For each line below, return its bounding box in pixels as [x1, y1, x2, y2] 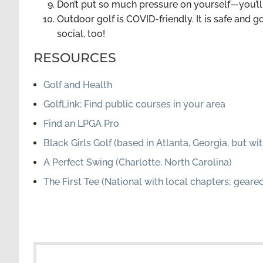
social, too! [57, 28, 105, 39]
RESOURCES [33, 50, 116, 66]
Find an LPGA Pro [43, 118, 119, 129]
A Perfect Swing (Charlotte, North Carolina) [43, 157, 232, 168]
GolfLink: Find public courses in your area [43, 99, 225, 110]
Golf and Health [43, 79, 112, 90]
